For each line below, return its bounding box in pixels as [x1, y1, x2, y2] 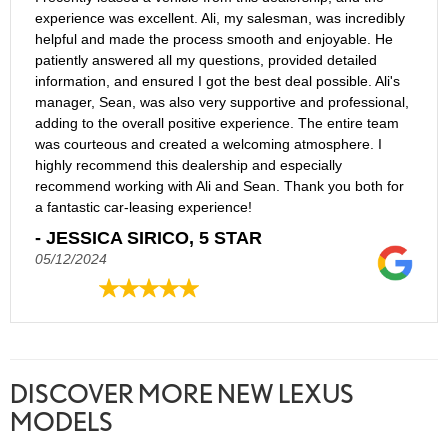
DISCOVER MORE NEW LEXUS [10, 378, 354, 410]
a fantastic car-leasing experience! [35, 199, 252, 216]
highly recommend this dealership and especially [35, 157, 342, 174]
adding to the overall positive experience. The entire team [35, 115, 399, 132]
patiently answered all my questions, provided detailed [35, 52, 377, 69]
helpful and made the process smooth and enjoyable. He [35, 31, 393, 48]
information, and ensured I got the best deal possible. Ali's [35, 73, 400, 90]
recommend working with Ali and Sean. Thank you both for [35, 178, 404, 195]
